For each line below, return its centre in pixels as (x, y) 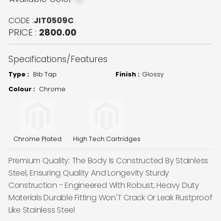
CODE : (21, 21)
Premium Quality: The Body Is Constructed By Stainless (108, 161)
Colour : (22, 89)
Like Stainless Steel (41, 210)
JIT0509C (54, 21)
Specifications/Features (58, 59)
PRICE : (23, 33)
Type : (18, 74)
